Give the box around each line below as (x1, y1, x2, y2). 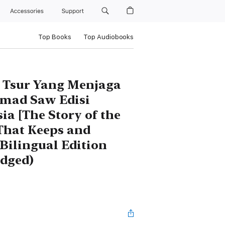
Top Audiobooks (83, 33, 134, 41)
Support (61, 8, 85, 15)
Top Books (38, 33, 71, 41)
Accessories (10, 8, 48, 15)
